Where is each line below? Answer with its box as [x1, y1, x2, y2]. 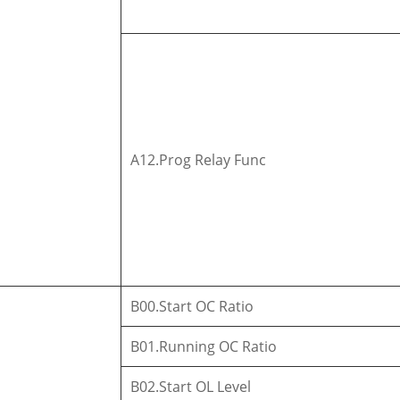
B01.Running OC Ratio [130, 336, 278, 356]
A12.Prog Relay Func [130, 149, 267, 170]
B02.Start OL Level [130, 376, 252, 396]
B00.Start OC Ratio [130, 296, 254, 316]
